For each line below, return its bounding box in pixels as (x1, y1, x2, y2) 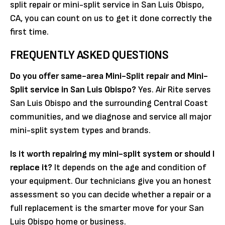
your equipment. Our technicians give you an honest (10, 175, 211, 186)
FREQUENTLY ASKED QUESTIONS (10, 47, 169, 62)
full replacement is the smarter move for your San (10, 202, 204, 213)
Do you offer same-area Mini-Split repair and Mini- (10, 70, 208, 81)
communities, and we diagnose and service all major (10, 111, 211, 122)
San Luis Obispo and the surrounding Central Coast (10, 97, 208, 108)
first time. (10, 26, 49, 37)
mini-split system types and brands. (10, 125, 151, 136)
